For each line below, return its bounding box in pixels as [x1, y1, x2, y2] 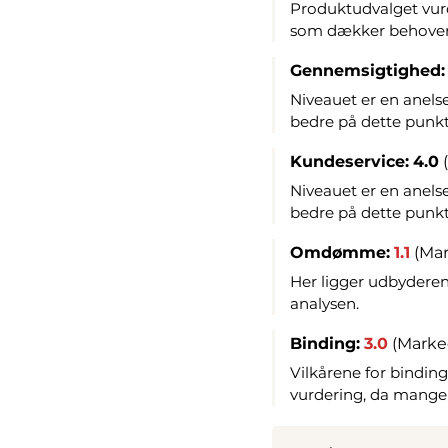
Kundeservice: [290, 151, 409, 171]
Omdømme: [290, 242, 390, 262]
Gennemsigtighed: [290, 60, 445, 80]
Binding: [290, 333, 360, 353]
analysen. [290, 293, 359, 313]
